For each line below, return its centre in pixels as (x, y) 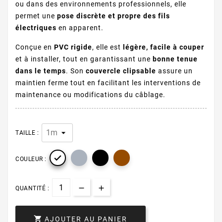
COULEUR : (31, 159)
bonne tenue (175, 59)
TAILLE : (27, 133)
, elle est (108, 47)
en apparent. (80, 28)
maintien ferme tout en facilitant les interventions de (108, 83)
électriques (36, 28)
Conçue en (35, 47)
